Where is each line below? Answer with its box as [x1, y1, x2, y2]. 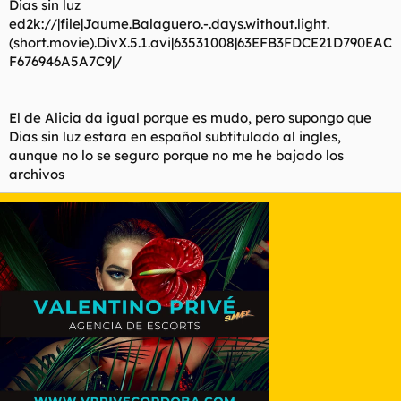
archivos [9, 166, 64, 183]
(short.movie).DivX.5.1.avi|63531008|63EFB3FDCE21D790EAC [9, 34, 392, 51]
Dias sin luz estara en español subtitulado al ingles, [9, 128, 341, 145]
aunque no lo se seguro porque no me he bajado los [9, 147, 344, 164]
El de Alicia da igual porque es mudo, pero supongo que [9, 109, 371, 126]
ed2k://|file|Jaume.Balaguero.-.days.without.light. [9, 15, 329, 32]
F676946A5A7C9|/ [9, 53, 122, 70]
